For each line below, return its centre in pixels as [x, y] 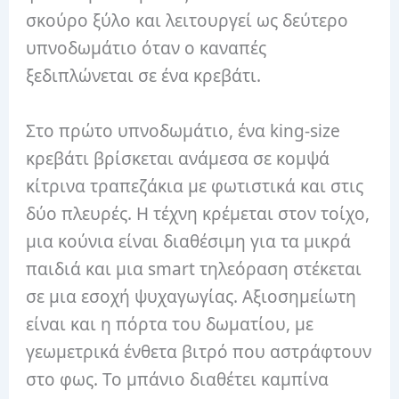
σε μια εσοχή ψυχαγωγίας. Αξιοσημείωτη [191, 296]
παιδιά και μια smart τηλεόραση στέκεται [194, 269]
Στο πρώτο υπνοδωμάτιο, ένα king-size [183, 130]
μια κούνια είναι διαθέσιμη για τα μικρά [189, 241]
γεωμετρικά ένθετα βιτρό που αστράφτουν [199, 351]
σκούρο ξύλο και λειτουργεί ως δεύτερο [187, 21]
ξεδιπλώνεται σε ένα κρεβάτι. [146, 76]
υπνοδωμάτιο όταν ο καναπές [147, 49]
